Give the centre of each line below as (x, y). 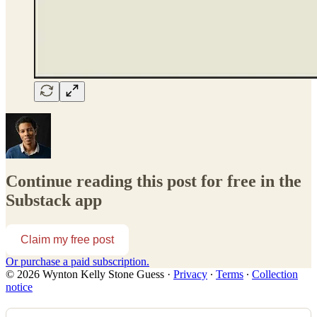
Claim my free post (67, 240)
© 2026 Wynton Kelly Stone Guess (85, 275)
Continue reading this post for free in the (154, 181)
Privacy (190, 275)
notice (19, 287)
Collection (275, 275)
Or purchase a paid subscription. (77, 262)
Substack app (54, 201)
